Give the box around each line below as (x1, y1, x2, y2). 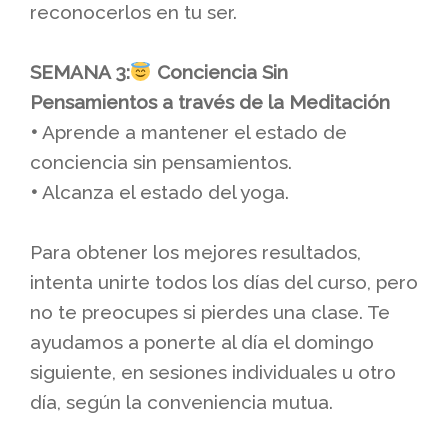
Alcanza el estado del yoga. (38, 180, 289, 203)
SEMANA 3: (30, 60, 130, 83)
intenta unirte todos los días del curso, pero (30, 270, 418, 293)
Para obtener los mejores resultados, (30, 240, 361, 263)
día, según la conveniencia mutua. (30, 390, 333, 413)
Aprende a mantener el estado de (38, 120, 347, 143)
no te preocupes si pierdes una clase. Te (30, 300, 390, 323)
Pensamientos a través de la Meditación (30, 90, 390, 113)
